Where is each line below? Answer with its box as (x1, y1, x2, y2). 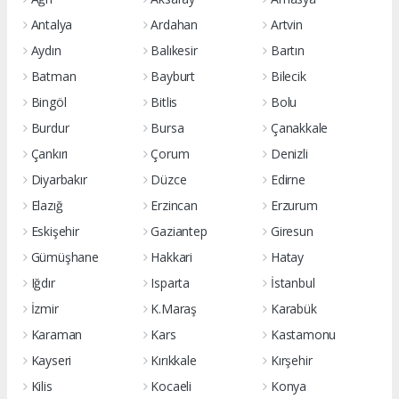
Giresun (270, 222, 313, 240)
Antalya (30, 15, 73, 33)
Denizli (270, 144, 308, 162)
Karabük (270, 299, 317, 317)
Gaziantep (151, 222, 208, 240)
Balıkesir (151, 41, 198, 59)
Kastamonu (270, 325, 337, 343)
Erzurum (270, 196, 318, 214)
